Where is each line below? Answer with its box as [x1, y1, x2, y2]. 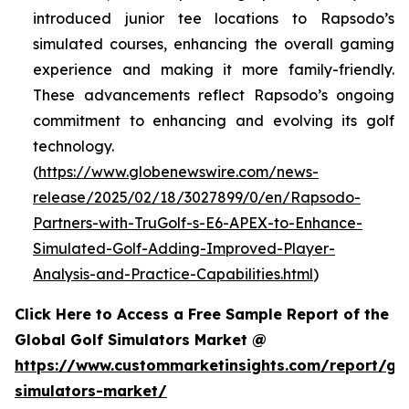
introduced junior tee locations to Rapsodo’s [33, 9, 394, 28]
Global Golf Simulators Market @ [15, 330, 271, 350]
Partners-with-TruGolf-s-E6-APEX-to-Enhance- [33, 214, 362, 233]
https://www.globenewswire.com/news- [38, 163, 319, 182]
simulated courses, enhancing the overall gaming [33, 35, 394, 54]
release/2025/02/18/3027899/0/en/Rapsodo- [33, 188, 361, 207]
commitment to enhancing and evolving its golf [33, 111, 394, 131]
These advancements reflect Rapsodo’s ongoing [33, 86, 394, 105]
